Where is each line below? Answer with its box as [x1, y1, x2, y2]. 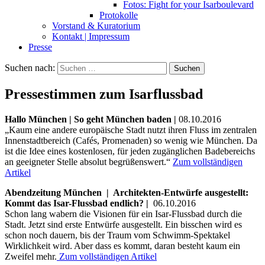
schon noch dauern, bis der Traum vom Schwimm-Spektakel [5, 230, 230, 240]
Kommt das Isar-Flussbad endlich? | [5, 198, 151, 208]
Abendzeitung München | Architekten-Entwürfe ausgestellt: [5, 187, 248, 198]
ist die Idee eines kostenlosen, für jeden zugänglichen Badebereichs [5, 146, 255, 156]
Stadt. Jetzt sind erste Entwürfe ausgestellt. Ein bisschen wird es [5, 219, 242, 230]
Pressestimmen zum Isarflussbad [5, 86, 203, 102]
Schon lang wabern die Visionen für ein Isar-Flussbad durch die [5, 208, 242, 219]
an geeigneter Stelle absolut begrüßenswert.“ [5, 156, 173, 167]
